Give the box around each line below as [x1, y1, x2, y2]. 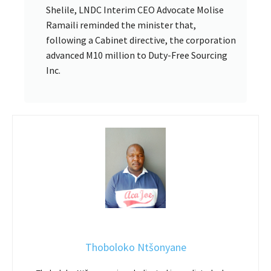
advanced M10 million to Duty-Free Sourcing [46, 49, 227, 62]
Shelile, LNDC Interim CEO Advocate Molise [46, 4, 224, 16]
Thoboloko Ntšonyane [85, 240, 186, 254]
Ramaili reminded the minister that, [46, 19, 196, 31]
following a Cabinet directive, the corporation [46, 34, 236, 47]
